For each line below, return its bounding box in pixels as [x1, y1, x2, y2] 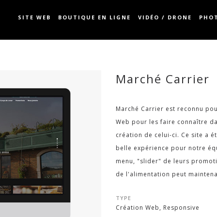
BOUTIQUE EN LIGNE [58, 14, 131, 21]
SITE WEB [18, 14, 51, 21]
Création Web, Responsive [116, 203, 200, 212]
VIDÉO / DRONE [138, 14, 192, 21]
